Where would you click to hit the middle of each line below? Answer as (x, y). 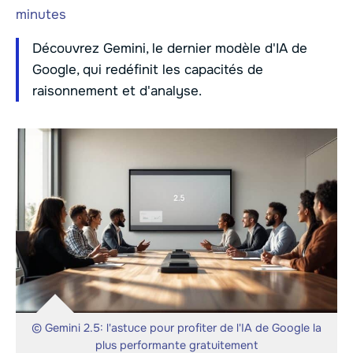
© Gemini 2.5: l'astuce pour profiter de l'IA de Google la (176, 327)
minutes (41, 15)
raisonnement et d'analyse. (117, 91)
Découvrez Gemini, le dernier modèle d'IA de (170, 49)
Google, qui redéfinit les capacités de (148, 70)
